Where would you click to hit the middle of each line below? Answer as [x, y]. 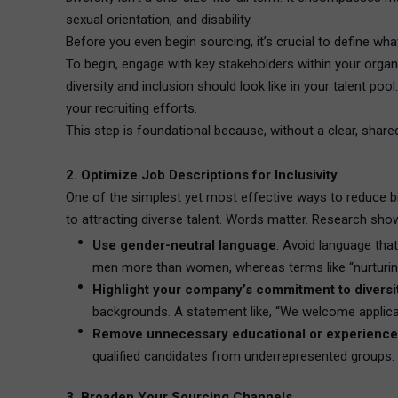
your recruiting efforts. [131, 108]
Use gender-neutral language [184, 245]
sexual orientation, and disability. [159, 20]
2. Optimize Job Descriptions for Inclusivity [202, 175]
